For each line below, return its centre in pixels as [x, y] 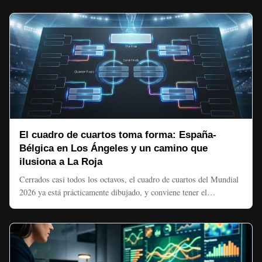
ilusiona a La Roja [61, 162]
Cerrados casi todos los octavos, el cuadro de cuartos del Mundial [129, 179]
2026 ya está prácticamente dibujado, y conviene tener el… [117, 192]
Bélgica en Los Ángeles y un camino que [113, 148]
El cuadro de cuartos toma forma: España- [118, 135]
